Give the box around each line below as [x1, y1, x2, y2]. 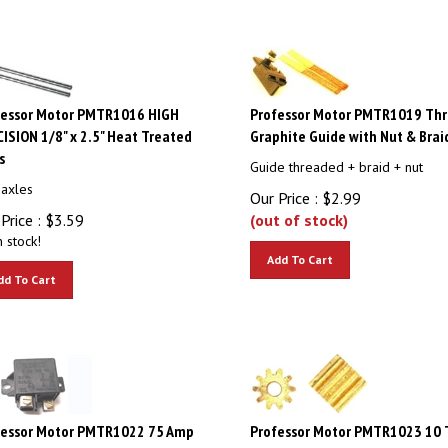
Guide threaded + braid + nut [249, 149, 423, 167]
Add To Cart [266, 243, 333, 258]
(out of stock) [249, 201, 348, 221]
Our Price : [249, 179, 318, 199]
